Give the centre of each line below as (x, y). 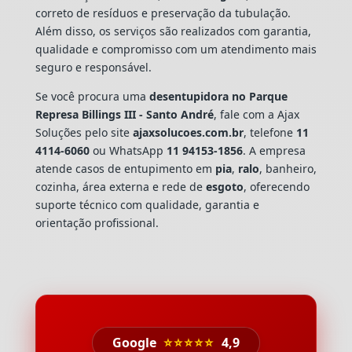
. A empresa (274, 150)
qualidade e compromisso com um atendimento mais (176, 49)
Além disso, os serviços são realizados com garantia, (173, 31)
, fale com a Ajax (256, 114)
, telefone (269, 132)
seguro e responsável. (93, 67)
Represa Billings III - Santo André (124, 114)
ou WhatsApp (128, 150)
